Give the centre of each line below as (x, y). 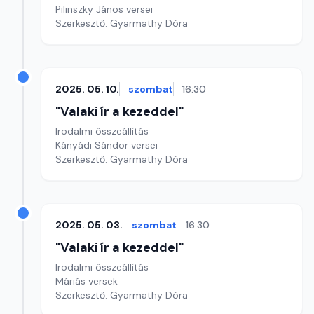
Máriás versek (87, 281)
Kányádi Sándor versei (107, 145)
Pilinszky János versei (104, 9)
